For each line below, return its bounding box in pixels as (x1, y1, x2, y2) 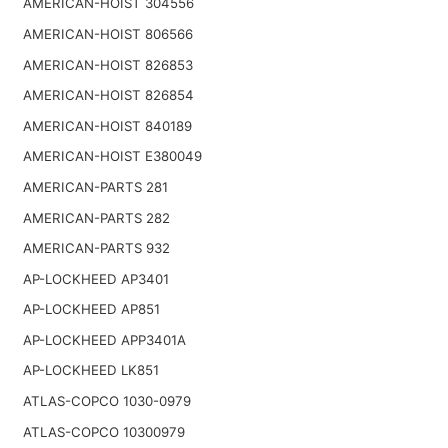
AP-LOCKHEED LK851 (22, 362, 159, 379)
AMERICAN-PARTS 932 (22, 240, 170, 257)
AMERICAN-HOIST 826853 (22, 56, 193, 73)
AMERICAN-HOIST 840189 (22, 117, 192, 134)
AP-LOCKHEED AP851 (22, 301, 160, 318)
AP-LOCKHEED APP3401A (22, 331, 186, 348)
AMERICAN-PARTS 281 (22, 178, 168, 195)
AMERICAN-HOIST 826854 (22, 87, 194, 104)
